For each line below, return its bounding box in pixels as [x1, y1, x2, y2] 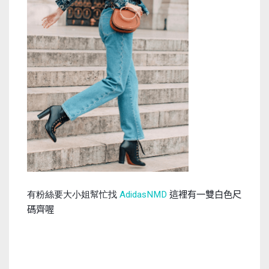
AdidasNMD [119, 189, 169, 201]
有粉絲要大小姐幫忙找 [27, 189, 119, 201]
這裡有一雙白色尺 [169, 188, 241, 201]
